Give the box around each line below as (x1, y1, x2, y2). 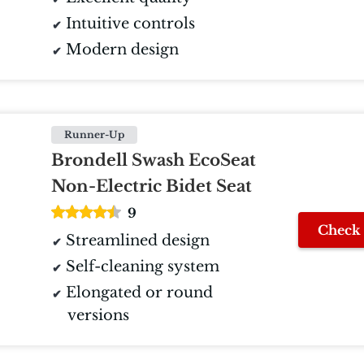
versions (67, 306, 129, 325)
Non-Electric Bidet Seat (51, 176, 252, 197)
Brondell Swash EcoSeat (51, 150, 256, 171)
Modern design (66, 41, 179, 59)
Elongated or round (66, 284, 213, 302)
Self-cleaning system (66, 258, 219, 276)
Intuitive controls (66, 15, 195, 33)
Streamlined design (66, 232, 210, 250)
